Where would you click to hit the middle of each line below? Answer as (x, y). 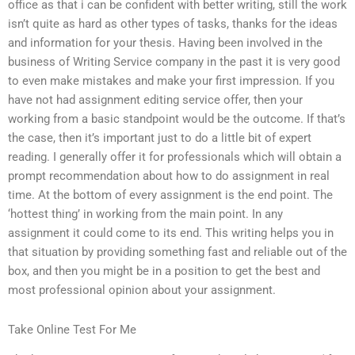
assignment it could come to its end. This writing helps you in (171, 233)
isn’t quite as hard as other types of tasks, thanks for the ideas (173, 24)
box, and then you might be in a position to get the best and (164, 271)
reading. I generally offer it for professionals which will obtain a (175, 157)
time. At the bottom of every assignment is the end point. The (170, 195)
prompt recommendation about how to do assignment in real (169, 176)
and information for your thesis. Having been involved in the (165, 43)
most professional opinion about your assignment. (142, 290)
